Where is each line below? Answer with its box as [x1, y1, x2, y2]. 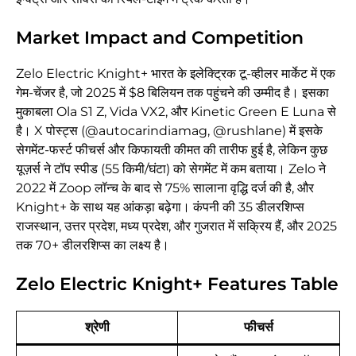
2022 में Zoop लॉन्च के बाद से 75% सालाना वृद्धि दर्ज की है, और [16, 180, 314, 196]
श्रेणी [84, 319, 110, 335]
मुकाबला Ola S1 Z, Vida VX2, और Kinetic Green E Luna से [16, 104, 336, 120]
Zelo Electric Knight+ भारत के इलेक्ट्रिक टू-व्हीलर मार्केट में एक [16, 66, 335, 82]
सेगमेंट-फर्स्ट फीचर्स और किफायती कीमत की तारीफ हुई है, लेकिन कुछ [16, 142, 327, 158]
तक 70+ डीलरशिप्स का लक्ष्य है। [16, 238, 169, 253]
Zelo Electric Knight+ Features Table [16, 273, 339, 296]
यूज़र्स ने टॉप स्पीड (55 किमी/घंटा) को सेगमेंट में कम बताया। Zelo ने [16, 161, 326, 177]
